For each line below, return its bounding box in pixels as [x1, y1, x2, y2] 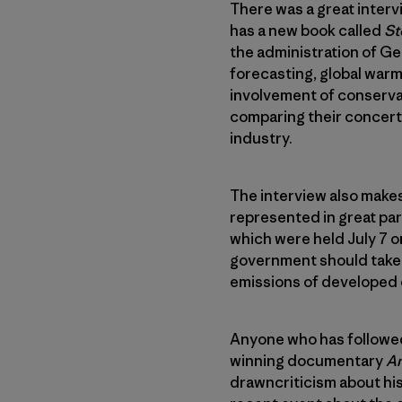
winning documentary [230, 350, 386, 371]
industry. [230, 127, 293, 148]
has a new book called [230, 20, 384, 40]
